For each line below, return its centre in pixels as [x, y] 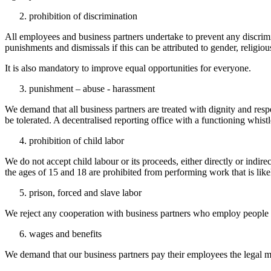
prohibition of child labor [77, 140]
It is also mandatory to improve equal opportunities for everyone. [128, 68]
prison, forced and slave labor [85, 192]
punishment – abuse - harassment [92, 88]
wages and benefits [65, 233]
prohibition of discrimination [83, 16]
